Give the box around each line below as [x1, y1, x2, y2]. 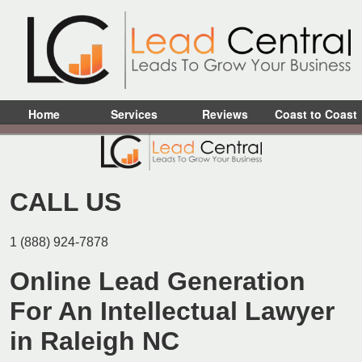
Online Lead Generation [10, 267, 305, 297]
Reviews [202, 105, 249, 122]
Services [111, 105, 158, 122]
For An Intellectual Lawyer [10, 297, 335, 326]
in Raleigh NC [10, 326, 179, 356]
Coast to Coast [274, 105, 357, 122]
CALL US [10, 187, 121, 217]
